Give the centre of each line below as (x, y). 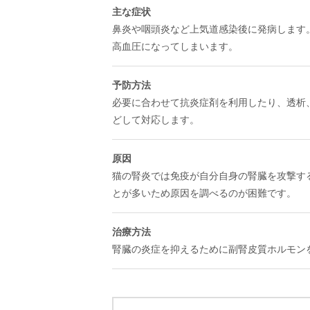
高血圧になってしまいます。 (175, 46)
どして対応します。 (156, 120)
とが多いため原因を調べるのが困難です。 (204, 193)
